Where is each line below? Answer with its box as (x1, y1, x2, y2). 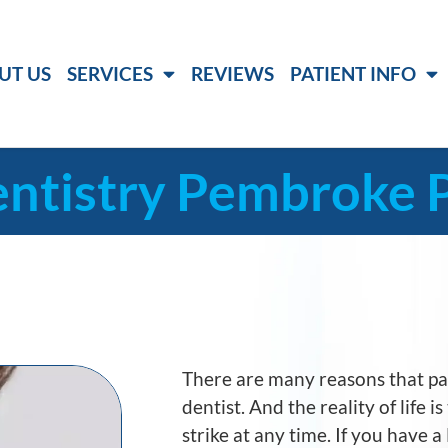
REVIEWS (191, 61, 275, 85)
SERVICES (67, 61, 154, 85)
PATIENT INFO (290, 61, 417, 85)
